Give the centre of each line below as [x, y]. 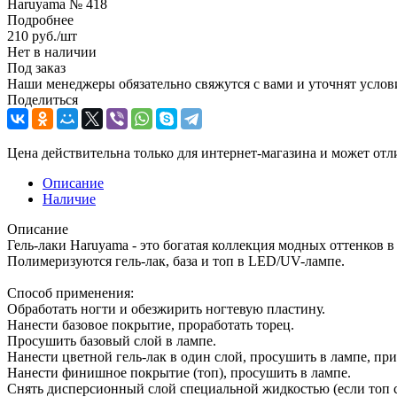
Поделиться [43, 99]
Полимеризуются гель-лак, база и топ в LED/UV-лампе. [176, 261]
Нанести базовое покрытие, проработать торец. [151, 324]
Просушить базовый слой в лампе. [112, 340]
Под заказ [36, 67]
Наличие [69, 198]
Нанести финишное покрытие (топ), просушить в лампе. [179, 372]
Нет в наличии [52, 51]
